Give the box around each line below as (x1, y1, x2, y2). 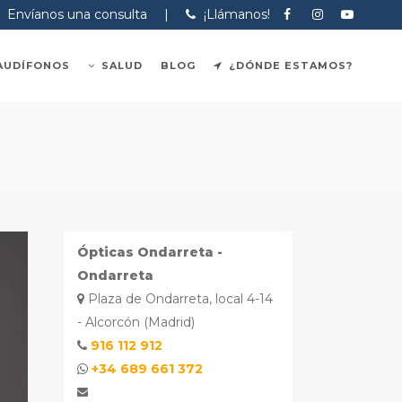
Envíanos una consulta (3, 6, 147, 22)
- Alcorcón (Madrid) (77, 314, 195, 330)
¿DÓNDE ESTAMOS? (229, 59, 353, 72)
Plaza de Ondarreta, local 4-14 (84, 291, 273, 307)
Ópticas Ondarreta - (77, 244, 223, 260)
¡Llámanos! (199, 6, 270, 22)
